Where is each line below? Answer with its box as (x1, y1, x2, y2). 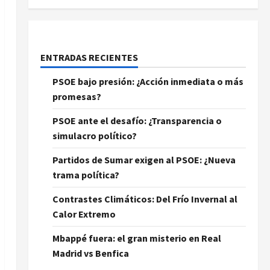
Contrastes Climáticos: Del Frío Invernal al (52, 193, 237, 205)
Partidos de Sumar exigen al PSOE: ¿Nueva (52, 154, 236, 166)
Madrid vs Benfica (52, 247, 129, 259)
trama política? (52, 169, 119, 181)
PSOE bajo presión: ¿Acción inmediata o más (52, 75, 243, 87)
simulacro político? (52, 130, 137, 142)
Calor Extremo (52, 208, 116, 220)
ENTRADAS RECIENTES (40, 51, 138, 63)
